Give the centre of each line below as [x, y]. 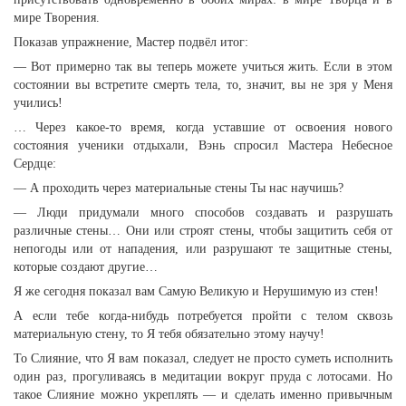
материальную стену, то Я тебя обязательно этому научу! [169, 334]
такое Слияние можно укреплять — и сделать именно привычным [203, 395]
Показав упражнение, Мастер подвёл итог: [131, 42]
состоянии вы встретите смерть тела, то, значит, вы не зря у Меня [203, 85]
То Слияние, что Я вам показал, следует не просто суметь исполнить [203, 358]
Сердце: [35, 164]
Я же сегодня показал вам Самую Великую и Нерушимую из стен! [196, 291]
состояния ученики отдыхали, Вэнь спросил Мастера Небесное [203, 145]
